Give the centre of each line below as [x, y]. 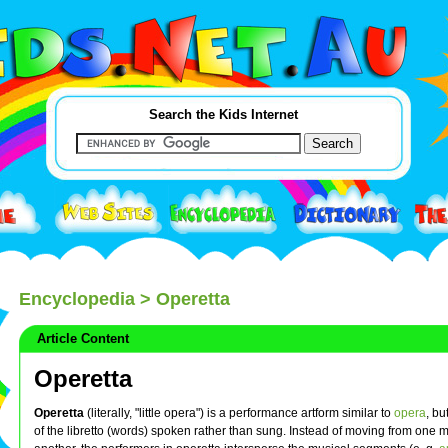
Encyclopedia [77, 298]
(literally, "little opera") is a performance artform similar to [239, 413]
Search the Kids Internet [223, 114]
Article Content [79, 338]
